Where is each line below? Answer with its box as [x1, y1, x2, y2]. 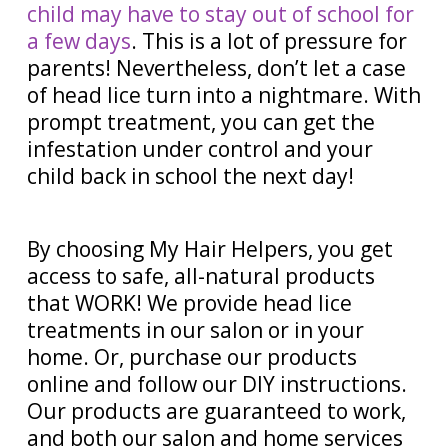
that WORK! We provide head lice [26, 289, 352, 317]
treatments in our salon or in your [26, 316, 364, 344]
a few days [26, 26, 131, 55]
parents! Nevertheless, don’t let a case [26, 53, 406, 82]
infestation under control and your [26, 134, 373, 163]
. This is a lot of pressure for [130, 26, 407, 55]
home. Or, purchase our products [26, 343, 357, 371]
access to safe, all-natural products [26, 262, 375, 290]
